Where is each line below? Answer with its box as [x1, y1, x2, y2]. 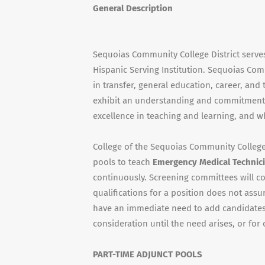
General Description [93, 3, 173, 14]
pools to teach [93, 157, 153, 167]
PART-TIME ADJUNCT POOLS [93, 249, 202, 260]
